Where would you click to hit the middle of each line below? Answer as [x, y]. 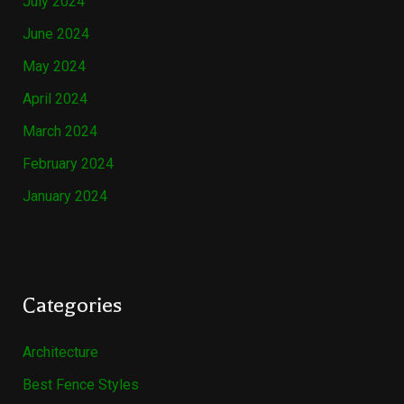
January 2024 [64, 197]
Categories [72, 306]
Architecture [60, 353]
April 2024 [55, 99]
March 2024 [60, 132]
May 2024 [54, 67]
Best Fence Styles [80, 385]
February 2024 [68, 164]
